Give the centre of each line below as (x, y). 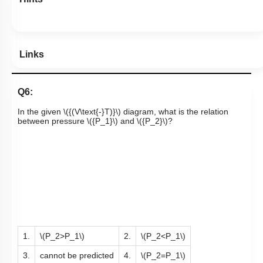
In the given (41, 112)
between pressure (52, 121)
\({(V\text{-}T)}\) (92, 112)
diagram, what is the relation (175, 112)
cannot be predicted (77, 256)
